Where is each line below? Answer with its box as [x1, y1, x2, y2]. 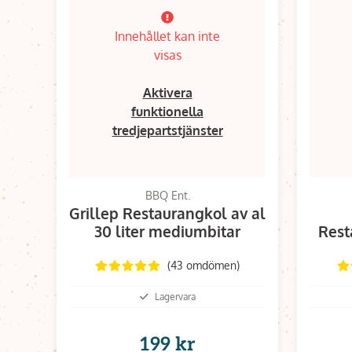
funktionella [131, 103, 203, 119]
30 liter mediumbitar [94, 221, 240, 240]
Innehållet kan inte [115, 27, 220, 44]
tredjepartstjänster [112, 122, 223, 138]
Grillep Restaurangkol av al [69, 203, 266, 222]
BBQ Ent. [145, 188, 190, 202]
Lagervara [154, 291, 196, 302]
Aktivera [142, 84, 192, 101]
